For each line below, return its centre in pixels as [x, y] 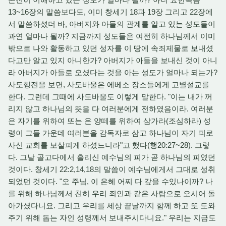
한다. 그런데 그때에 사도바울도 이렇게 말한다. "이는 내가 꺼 [110, 97]
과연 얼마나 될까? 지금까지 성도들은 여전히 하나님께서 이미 [112, 36]
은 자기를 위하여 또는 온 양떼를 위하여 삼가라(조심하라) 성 [109, 121]
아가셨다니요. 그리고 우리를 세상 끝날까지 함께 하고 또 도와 [112, 206]
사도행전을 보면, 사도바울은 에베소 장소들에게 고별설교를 [109, 84]
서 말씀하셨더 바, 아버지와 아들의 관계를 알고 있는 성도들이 [112, 24]
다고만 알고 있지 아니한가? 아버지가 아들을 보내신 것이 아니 [113, 60]
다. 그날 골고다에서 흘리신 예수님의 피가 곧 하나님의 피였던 [112, 157]
